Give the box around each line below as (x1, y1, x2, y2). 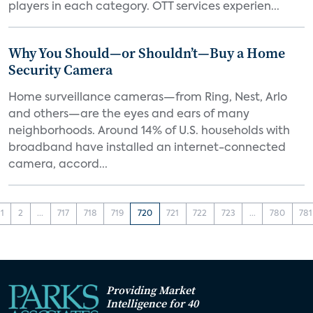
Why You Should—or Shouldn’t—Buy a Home (8, 43, 285, 63)
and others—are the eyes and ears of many (8, 109, 249, 120)
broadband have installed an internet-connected (8, 143, 286, 154)
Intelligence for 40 (106, 295, 198, 311)
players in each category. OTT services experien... (8, 1, 279, 13)
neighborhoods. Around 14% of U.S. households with (8, 126, 290, 137)
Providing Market (106, 282, 194, 298)
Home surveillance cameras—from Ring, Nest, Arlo (8, 92, 287, 103)
